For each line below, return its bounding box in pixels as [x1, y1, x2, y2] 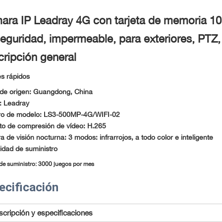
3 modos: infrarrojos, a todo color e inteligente [68, 133, 213, 142]
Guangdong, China [33, 87, 93, 96]
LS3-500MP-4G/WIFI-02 [43, 110, 120, 119]
